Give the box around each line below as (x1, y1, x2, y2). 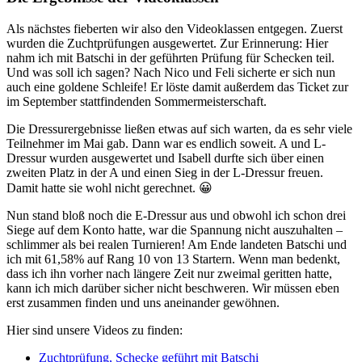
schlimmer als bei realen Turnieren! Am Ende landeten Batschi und (6, 237, 347, 251)
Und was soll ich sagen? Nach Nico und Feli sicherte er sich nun (6, 65, 335, 79)
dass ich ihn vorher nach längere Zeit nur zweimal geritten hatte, (6, 266, 332, 280)
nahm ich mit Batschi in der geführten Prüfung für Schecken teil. (6, 50, 335, 65)
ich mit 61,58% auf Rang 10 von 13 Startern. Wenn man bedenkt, (6, 251, 340, 266)
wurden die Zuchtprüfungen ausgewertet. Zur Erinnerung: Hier (6, 36, 328, 50)
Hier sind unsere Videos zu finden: (6, 322, 183, 337)
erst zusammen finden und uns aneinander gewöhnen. (6, 295, 280, 309)
